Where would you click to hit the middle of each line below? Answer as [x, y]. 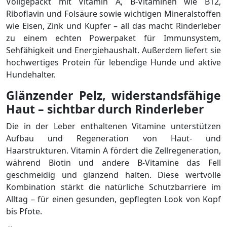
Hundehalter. [31, 74]
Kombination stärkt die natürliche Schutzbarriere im [113, 187]
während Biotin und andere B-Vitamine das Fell [113, 163]
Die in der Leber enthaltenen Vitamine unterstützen [113, 126]
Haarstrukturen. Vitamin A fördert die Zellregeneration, [113, 150]
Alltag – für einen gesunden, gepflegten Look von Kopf [113, 199]
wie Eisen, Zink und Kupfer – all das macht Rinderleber [113, 26]
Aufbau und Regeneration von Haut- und [113, 138]
